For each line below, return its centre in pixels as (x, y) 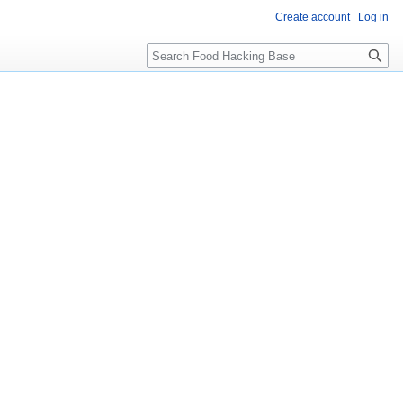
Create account (313, 17)
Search (176, 53)
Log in (373, 17)
